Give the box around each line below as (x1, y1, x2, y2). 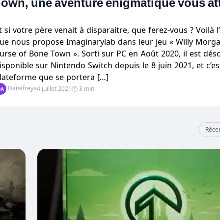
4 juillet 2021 (36, 85, 72, 93)
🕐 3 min (71, 85, 94, 93)
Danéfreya (6, 84, 37, 92)
